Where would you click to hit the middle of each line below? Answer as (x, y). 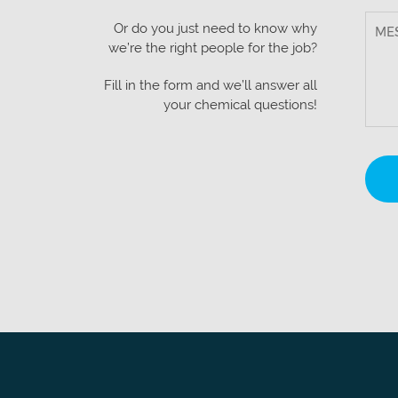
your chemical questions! (240, 105)
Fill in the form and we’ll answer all (211, 85)
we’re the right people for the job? (213, 48)
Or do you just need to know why (215, 28)
